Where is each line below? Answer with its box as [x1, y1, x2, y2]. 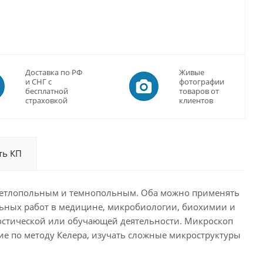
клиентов [179, 95, 213, 106]
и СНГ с [25, 76, 52, 87]
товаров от [179, 86, 219, 96]
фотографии [179, 76, 224, 87]
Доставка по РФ [25, 67, 82, 77]
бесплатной [25, 86, 68, 96]
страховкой [25, 95, 68, 106]
